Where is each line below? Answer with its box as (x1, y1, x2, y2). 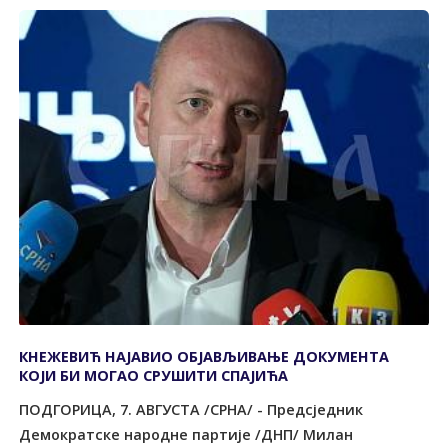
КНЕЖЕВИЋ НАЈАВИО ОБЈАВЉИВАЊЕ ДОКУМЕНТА (19, 347, 390, 367)
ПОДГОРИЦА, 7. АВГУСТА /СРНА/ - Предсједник (19, 399, 364, 419)
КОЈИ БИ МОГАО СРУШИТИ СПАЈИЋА (19, 366, 289, 386)
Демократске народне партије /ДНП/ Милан (19, 424, 354, 444)
